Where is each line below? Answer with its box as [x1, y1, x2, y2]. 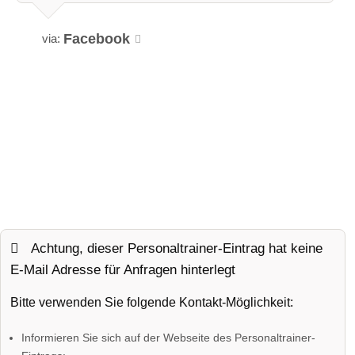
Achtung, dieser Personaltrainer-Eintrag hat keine [28, 240, 323, 257]
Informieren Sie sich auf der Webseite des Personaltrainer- [21, 330, 316, 344]
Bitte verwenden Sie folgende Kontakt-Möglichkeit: [10, 295, 293, 309]
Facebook [63, 31, 131, 48]
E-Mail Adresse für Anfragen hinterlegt [10, 261, 235, 278]
